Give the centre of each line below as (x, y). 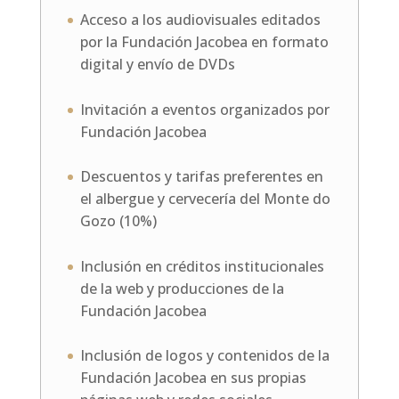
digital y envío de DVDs (157, 65)
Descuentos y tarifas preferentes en (201, 177)
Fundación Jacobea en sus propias (193, 378)
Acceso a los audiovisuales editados (200, 20)
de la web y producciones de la (182, 288)
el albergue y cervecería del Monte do (205, 199)
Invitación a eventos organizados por (204, 109)
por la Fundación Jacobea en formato (204, 42)
